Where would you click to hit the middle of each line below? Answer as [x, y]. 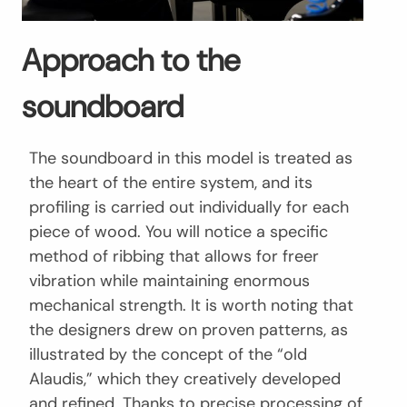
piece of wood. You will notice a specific [179, 231]
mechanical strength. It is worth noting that [191, 305]
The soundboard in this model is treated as [191, 158]
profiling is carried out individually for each [189, 207]
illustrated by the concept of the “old [168, 354]
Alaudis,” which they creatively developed [185, 378]
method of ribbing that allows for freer [174, 256]
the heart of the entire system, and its [171, 182]
